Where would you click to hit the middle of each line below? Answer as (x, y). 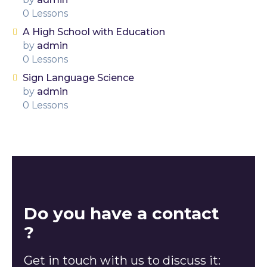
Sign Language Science (78, 77)
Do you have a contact (122, 213)
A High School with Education (94, 32)
